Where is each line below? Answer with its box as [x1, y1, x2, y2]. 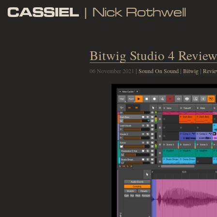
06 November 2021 [89, 67, 136, 75]
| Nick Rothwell [79, 4, 186, 20]
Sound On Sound [138, 67, 179, 75]
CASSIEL [7, 3, 79, 20]
